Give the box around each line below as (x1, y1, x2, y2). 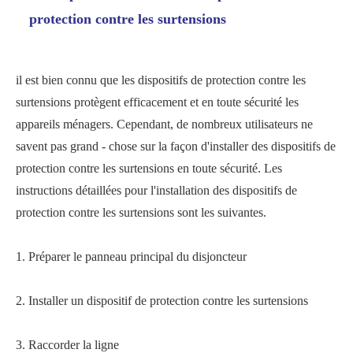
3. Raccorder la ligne (16, 338, 119, 351)
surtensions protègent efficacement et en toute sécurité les (16, 95, 299, 109)
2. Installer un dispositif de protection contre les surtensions (16, 294, 308, 307)
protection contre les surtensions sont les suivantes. (16, 206, 266, 219)
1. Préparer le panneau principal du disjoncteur (16, 250, 247, 263)
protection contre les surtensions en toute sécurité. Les (16, 162, 282, 175)
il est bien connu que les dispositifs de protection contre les (16, 73, 306, 87)
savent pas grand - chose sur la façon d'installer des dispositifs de (16, 139, 336, 153)
